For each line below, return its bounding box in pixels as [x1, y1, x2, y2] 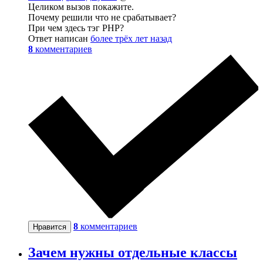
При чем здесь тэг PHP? [28, 23, 124, 33]
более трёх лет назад [90, 33, 172, 44]
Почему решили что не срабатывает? [28, 12, 176, 23]
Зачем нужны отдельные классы [28, 244, 237, 260]
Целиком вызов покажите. [28, 2, 134, 12]
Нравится [33, 222, 66, 232]
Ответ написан [28, 33, 90, 44]
